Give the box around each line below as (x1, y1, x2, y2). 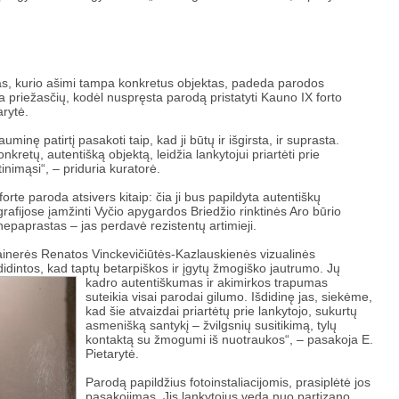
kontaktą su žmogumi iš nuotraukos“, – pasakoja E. (85, 332, 373, 346)
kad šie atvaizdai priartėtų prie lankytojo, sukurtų (85, 304, 357, 318)
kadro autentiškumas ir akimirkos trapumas (85, 275, 328, 289)
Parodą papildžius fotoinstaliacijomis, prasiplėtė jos (85, 375, 370, 389)
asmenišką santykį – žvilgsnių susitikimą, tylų (85, 318, 337, 332)
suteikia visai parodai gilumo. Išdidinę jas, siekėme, (85, 289, 372, 304)
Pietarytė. (85, 346, 139, 361)
